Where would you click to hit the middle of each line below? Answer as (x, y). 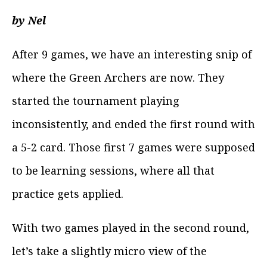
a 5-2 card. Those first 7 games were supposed (133, 147)
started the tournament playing (96, 100)
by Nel (29, 20)
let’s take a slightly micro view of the (109, 251)
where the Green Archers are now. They (118, 77)
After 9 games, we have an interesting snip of (132, 54)
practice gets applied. (68, 193)
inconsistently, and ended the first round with (133, 124)
